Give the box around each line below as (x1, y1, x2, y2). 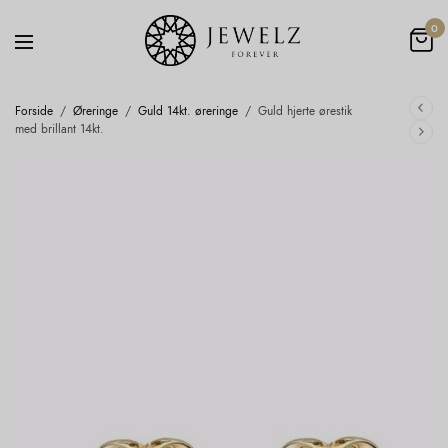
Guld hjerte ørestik (254, 101, 352, 120)
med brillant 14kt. (15, 119, 104, 138)
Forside (15, 101, 53, 120)
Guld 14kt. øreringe (138, 101, 238, 120)
